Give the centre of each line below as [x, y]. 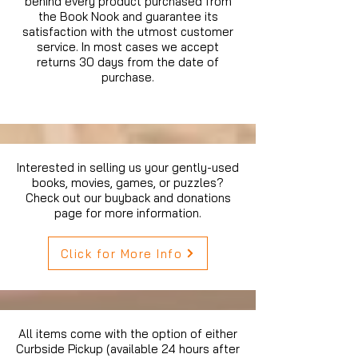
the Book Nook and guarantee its [128, 17]
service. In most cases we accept [128, 47]
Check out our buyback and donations [128, 198]
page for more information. [128, 213]
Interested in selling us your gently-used [128, 168]
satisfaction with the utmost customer [128, 32]
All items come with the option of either [128, 334]
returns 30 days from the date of [128, 62]
